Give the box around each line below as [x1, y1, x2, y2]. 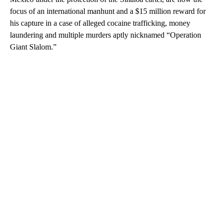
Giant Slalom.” [10, 42, 56, 51]
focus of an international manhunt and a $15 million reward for [10, 6, 206, 15]
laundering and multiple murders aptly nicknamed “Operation [10, 30, 201, 39]
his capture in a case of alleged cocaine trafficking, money [10, 18, 190, 27]
